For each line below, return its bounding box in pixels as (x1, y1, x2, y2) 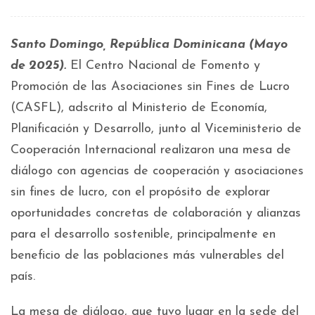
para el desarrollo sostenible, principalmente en (11, 228, 276, 241)
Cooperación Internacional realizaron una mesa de (11, 143, 291, 157)
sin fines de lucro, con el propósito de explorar (11, 186, 270, 199)
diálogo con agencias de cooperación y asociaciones (11, 165, 304, 178)
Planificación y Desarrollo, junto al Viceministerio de (11, 122, 302, 136)
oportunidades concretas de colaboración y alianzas (11, 207, 301, 220)
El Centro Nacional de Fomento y (66, 59, 260, 72)
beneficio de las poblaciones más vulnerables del (11, 249, 284, 262)
